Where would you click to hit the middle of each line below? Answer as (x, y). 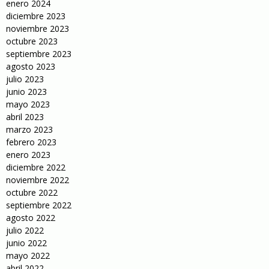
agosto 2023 (31, 66)
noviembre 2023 (38, 29)
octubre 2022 (32, 192)
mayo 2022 (28, 255)
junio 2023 (26, 92)
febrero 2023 (31, 142)
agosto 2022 (31, 218)
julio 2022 (25, 230)
